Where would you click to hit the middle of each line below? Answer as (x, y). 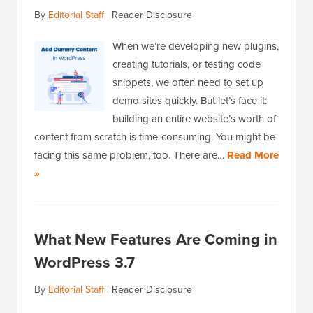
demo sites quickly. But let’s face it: (190, 101)
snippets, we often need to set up (188, 83)
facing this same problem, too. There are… (131, 155)
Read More (253, 155)
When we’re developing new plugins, (196, 46)
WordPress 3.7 (85, 263)
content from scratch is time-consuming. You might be (155, 137)
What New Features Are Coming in (156, 240)
